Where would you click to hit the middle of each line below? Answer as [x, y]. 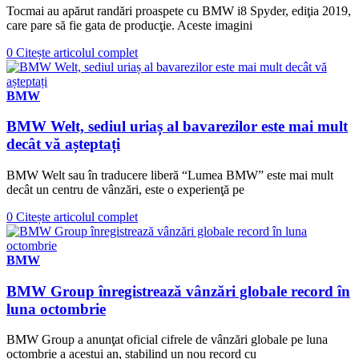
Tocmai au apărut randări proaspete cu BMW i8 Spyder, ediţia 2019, [179, 10]
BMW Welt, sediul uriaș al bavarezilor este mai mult [177, 127]
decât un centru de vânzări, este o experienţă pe [125, 189]
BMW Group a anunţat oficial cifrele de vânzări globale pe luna [167, 340]
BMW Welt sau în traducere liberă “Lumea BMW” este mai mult [170, 175]
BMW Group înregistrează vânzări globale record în [178, 291]
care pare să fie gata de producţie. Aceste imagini [129, 25]
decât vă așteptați [63, 144]
